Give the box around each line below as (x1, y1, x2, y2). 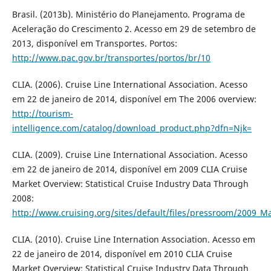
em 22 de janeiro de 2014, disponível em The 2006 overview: (11, 93, 256, 105)
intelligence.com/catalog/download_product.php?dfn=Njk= (11, 122, 252, 134)
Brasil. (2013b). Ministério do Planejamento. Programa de (11, 8, 245, 21)
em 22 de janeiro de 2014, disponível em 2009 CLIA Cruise (11, 163, 247, 175)
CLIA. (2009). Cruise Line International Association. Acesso (11, 149, 247, 161)
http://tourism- (11, 108, 73, 120)
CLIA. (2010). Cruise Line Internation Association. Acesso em (11, 233, 255, 246)
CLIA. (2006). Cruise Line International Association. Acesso (11, 79, 247, 91)
